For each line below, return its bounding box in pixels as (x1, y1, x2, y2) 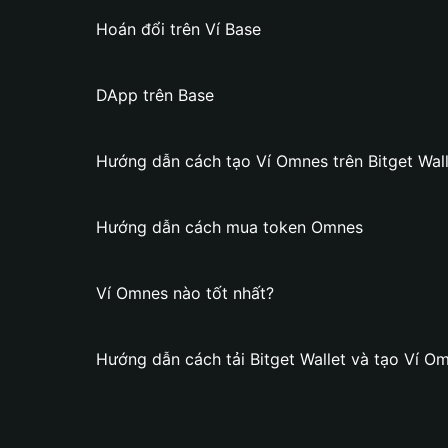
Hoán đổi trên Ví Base (96, 19, 261, 39)
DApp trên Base (96, 85, 214, 105)
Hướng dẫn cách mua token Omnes (96, 217, 363, 237)
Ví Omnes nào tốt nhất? (96, 283, 274, 303)
